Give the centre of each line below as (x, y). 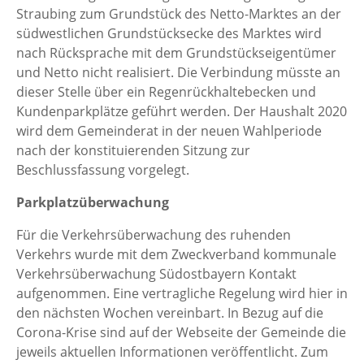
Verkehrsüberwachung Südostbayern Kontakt (156, 274)
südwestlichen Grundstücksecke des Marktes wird (169, 34)
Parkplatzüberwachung (93, 203)
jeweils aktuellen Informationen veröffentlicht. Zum (172, 352)
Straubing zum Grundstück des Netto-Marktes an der (179, 14)
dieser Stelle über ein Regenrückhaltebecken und (166, 92)
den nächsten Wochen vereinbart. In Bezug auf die (170, 313)
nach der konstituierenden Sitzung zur (133, 151)
